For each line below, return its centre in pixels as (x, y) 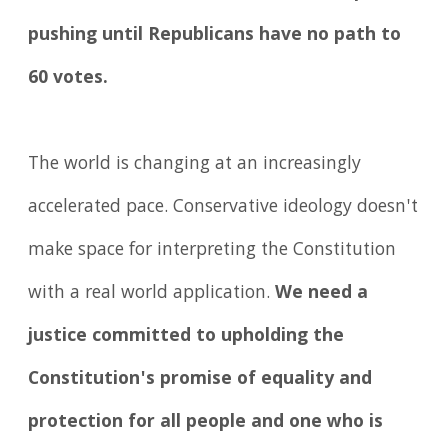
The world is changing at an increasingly (195, 164)
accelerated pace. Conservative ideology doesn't (223, 207)
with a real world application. (152, 293)
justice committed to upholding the (186, 336)
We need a (322, 293)
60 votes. (68, 78)
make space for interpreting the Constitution (212, 250)
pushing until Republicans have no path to (215, 35)
